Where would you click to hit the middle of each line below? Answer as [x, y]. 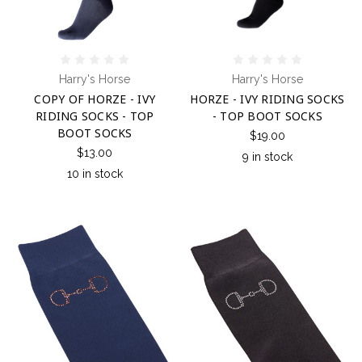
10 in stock [95, 174]
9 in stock [267, 157]
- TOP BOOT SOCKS [267, 116]
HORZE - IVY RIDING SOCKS [267, 99]
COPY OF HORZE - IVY [95, 99]
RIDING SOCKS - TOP [95, 116]
